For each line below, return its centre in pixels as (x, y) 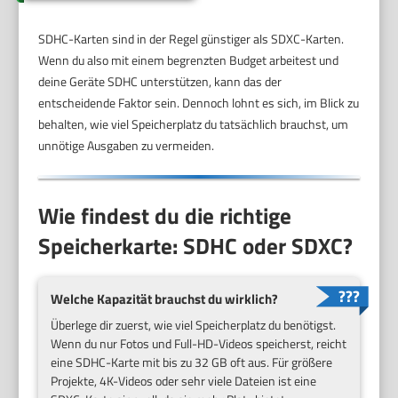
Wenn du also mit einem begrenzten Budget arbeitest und (189, 60)
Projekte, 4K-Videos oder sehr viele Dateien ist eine (184, 381)
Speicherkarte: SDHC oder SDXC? (196, 246)
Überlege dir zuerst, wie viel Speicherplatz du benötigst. (194, 325)
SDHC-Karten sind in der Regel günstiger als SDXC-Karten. (191, 39)
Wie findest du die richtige (165, 215)
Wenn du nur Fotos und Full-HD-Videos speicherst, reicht (199, 343)
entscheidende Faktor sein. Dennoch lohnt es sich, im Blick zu (199, 103)
